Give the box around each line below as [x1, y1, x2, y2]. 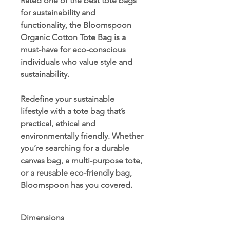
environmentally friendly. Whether [21, 131, 143, 141]
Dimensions [21, 213, 64, 223]
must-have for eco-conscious [21, 45, 126, 55]
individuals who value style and [21, 57, 132, 67]
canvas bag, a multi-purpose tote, [21, 156, 142, 166]
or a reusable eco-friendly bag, [21, 168, 132, 178]
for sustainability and [21, 8, 95, 18]
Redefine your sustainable [21, 94, 114, 104]
